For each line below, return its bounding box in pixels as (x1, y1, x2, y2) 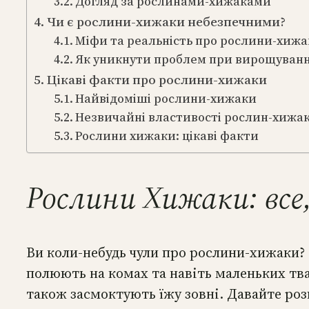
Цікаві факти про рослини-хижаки (46, 70, 267, 88)
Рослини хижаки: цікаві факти (74, 128, 259, 144)
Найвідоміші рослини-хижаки (74, 90, 257, 107)
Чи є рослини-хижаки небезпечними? (46, 12, 286, 30)
